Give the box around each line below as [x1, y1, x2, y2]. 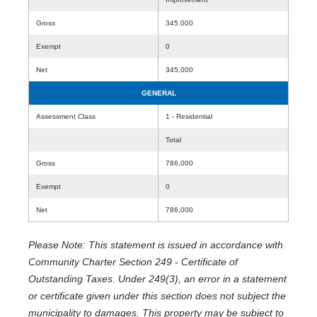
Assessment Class [36, 113, 96, 120]
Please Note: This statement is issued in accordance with [28, 239, 283, 250]
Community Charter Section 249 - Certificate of [28, 256, 238, 267]
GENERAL [141, 89, 176, 97]
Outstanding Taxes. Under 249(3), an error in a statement [28, 273, 287, 284]
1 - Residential [166, 113, 212, 120]
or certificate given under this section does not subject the [28, 290, 286, 301]
